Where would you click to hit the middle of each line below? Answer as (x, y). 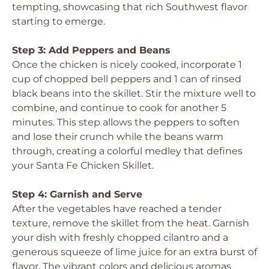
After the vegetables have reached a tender (117, 209)
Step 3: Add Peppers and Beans (91, 50)
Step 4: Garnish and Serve (77, 194)
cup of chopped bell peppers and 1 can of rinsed (127, 79)
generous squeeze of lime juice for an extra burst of (134, 252)
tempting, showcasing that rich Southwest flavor (130, 7)
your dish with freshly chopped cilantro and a (120, 237)
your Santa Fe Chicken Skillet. (83, 165)
